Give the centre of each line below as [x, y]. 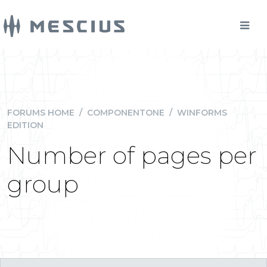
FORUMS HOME [41, 113]
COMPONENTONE [126, 113]
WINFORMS [202, 113]
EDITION [25, 125]
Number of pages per [132, 155]
